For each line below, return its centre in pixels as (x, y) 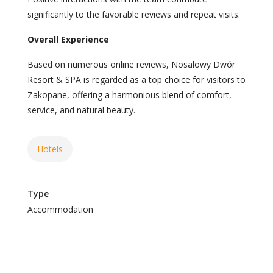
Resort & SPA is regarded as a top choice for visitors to (136, 80)
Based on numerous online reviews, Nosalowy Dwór (131, 65)
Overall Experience (68, 40)
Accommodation (60, 210)
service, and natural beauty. (81, 110)
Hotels (50, 149)
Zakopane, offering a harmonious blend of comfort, (129, 95)
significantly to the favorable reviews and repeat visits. (134, 15)
